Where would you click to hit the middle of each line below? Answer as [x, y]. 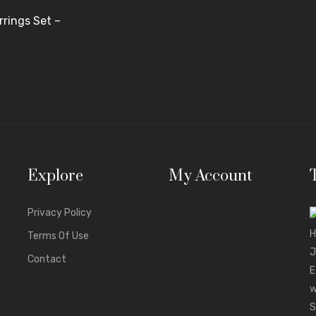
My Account [210, 176]
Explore [55, 176]
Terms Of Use [58, 236]
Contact [47, 260]
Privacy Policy [60, 213]
